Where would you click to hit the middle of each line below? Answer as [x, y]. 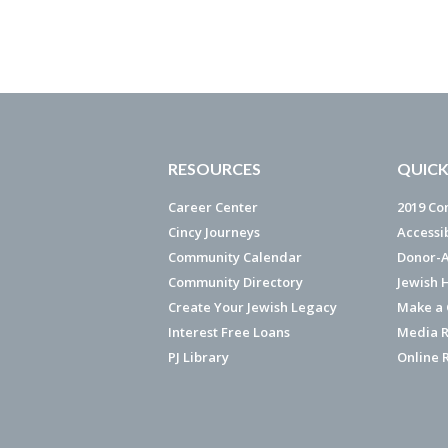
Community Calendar [235, 257]
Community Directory [235, 282]
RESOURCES [214, 168]
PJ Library [198, 357]
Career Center [213, 207]
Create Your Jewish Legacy [252, 307]
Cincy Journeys [214, 232]
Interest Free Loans [229, 332]
